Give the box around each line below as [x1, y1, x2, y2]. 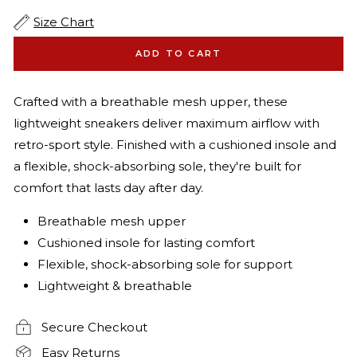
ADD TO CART [135, 48, 222, 60]
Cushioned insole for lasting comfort [37, 235, 255, 251]
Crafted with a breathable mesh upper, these [14, 94, 288, 110]
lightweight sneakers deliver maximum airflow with [14, 116, 320, 131]
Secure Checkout [41, 320, 147, 335]
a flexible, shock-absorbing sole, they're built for [14, 159, 301, 175]
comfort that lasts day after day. [14, 180, 203, 196]
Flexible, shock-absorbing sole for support [37, 257, 292, 273]
